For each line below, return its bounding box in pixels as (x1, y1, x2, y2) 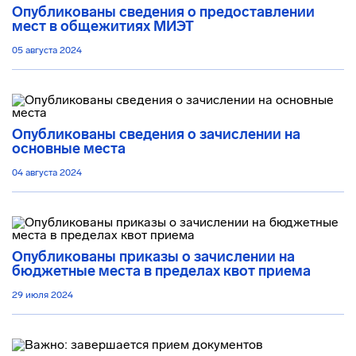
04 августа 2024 (12, 167, 82, 178)
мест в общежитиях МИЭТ (12, 17, 194, 35)
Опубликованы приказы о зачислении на (12, 248, 295, 265)
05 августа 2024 (12, 44, 82, 56)
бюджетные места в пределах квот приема (12, 262, 311, 280)
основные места (12, 140, 126, 157)
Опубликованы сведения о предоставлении (12, 3, 315, 21)
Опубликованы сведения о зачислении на (12, 126, 300, 143)
